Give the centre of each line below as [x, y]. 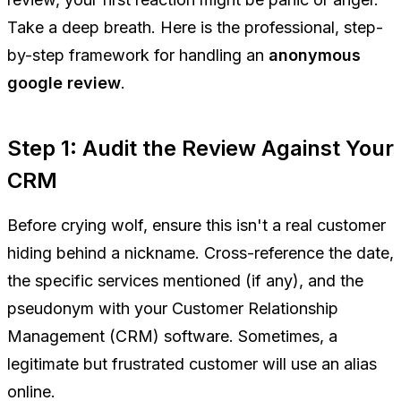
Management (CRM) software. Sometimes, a [172, 337]
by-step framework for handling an [138, 55]
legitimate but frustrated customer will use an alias [192, 364]
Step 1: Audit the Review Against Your [200, 149]
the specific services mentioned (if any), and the [185, 281]
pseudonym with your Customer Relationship [173, 309]
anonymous [315, 55]
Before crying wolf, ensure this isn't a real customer [196, 226]
